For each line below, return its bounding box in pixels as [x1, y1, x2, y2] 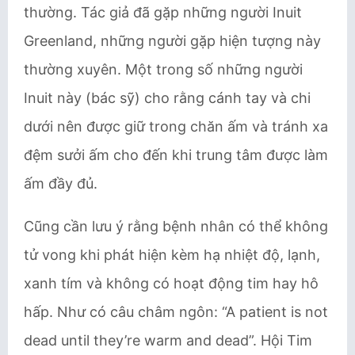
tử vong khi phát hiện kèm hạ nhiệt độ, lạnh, [24, 246, 320, 263]
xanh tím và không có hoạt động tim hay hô [24, 275, 319, 292]
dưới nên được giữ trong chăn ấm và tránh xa [24, 118, 328, 135]
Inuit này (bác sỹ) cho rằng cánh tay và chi [24, 90, 311, 106]
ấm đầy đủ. [24, 175, 97, 192]
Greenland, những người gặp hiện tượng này [24, 32, 321, 49]
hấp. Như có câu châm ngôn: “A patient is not [24, 303, 328, 320]
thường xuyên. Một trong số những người [24, 61, 303, 78]
